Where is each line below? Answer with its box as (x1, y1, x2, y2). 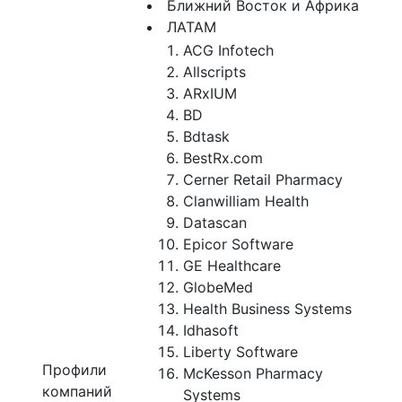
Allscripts (183, 63, 246, 81)
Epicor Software (183, 235, 293, 253)
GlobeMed (183, 278, 253, 296)
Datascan (183, 214, 247, 232)
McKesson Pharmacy (183, 364, 323, 382)
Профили (42, 361, 107, 379)
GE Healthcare (183, 257, 281, 275)
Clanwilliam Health (183, 192, 309, 210)
